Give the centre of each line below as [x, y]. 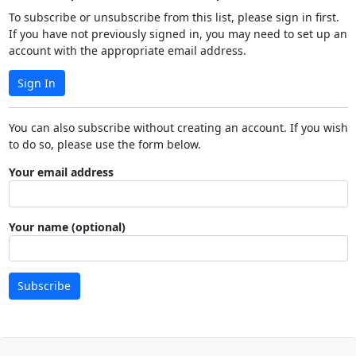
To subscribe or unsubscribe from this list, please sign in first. [174, 17]
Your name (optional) [67, 226]
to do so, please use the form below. [104, 144]
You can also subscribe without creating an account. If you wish [178, 128]
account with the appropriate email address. [127, 50]
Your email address [61, 172]
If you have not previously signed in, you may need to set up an [178, 33]
